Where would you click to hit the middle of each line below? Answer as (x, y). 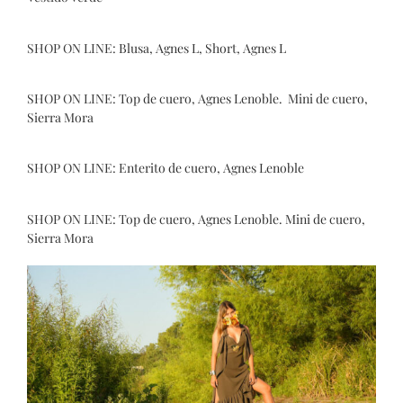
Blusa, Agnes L (159, 48)
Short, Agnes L (246, 48)
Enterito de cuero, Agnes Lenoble (211, 168)
